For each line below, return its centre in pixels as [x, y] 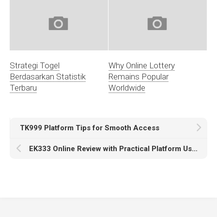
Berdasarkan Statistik [48, 77]
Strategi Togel [35, 66]
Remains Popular [139, 77]
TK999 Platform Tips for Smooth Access [90, 128]
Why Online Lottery [142, 66]
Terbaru [23, 88]
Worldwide [127, 88]
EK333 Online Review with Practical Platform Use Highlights [195, 149]
